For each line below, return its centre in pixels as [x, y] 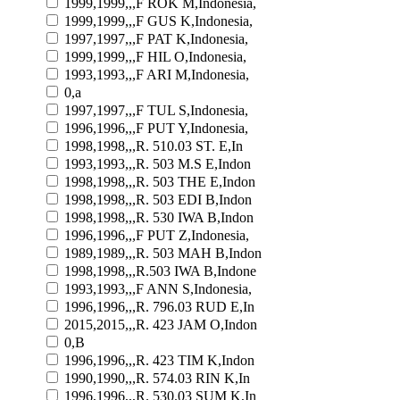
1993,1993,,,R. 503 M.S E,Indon [158, 163]
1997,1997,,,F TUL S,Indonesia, [156, 110]
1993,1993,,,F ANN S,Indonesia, [158, 288]
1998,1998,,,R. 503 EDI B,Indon [158, 199]
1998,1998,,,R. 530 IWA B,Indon [159, 217]
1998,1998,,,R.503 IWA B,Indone [160, 271]
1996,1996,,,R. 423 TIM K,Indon [159, 360]
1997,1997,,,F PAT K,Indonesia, [156, 38]
